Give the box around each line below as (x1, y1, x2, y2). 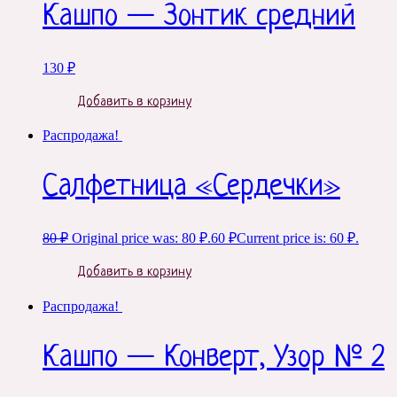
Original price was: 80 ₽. (72, 230, 211, 246)
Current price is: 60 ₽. (237, 230, 359, 246)
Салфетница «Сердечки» (43, 171, 340, 205)
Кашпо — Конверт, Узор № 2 (43, 341, 385, 375)
